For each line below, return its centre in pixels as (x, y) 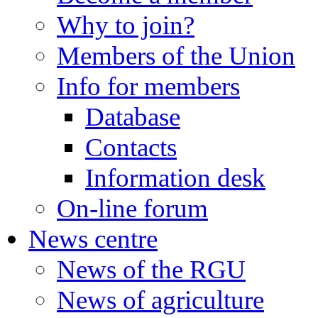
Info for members (148, 86)
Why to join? (126, 25)
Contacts (131, 147)
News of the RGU (151, 269)
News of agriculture (160, 300)
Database (133, 117)
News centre (93, 239)
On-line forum (132, 208)
